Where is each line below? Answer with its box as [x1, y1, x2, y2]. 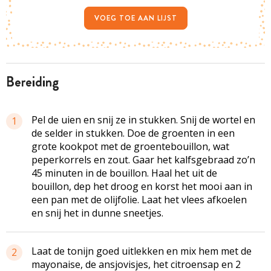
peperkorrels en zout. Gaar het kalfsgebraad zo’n [31, 152, 255, 166]
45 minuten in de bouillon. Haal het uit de [31, 166, 217, 180]
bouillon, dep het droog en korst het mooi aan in [31, 179, 252, 193]
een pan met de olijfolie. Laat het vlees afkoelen [31, 192, 247, 206]
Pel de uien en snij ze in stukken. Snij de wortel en [31, 113, 255, 126]
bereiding [15, 71, 59, 92]
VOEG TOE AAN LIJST [94, 12, 177, 24]
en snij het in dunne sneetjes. [31, 206, 163, 220]
